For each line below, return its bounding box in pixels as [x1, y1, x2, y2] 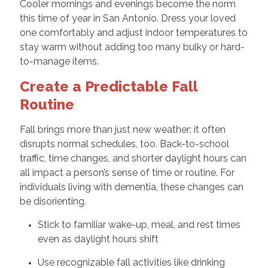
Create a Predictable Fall [19, 77, 197, 95]
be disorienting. [19, 195, 86, 207]
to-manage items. [19, 55, 99, 67]
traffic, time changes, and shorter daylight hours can [19, 152, 246, 164]
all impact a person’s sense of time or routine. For [19, 166, 234, 178]
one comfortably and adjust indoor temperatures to [19, 26, 248, 38]
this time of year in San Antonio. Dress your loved [19, 12, 236, 24]
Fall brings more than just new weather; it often [19, 123, 226, 135]
